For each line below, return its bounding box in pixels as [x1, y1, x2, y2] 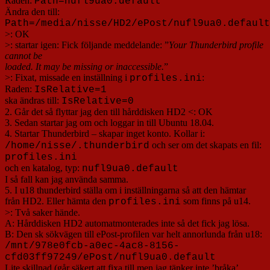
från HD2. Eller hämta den [5, 195, 108, 206]
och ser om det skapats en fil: [149, 139, 262, 150]
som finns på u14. [181, 195, 251, 206]
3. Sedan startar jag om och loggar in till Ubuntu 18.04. [5, 117, 214, 128]
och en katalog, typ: [5, 162, 82, 173]
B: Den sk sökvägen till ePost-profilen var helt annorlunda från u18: [5, 228, 262, 239]
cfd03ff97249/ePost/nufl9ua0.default [5, 251, 216, 263]
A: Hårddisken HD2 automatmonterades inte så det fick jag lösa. [5, 218, 250, 228]
